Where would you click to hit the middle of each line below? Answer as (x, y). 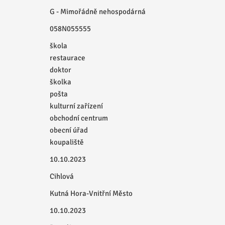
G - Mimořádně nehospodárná (97, 12)
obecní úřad (69, 130)
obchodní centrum (79, 118)
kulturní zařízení (76, 106)
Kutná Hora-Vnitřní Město (91, 193)
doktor (60, 70)
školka (60, 82)
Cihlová (62, 176)
